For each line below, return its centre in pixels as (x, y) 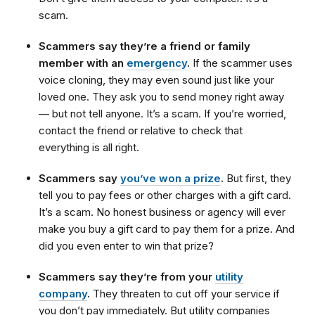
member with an (83, 63)
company (63, 294)
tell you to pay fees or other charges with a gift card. (165, 195)
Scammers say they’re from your (127, 277)
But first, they (257, 179)
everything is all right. (89, 148)
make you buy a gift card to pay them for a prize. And (167, 229)
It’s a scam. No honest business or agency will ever (162, 212)
